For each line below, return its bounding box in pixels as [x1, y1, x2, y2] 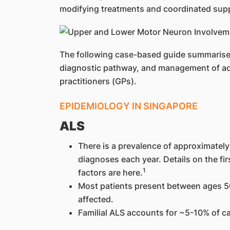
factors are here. [78, 167, 143, 178]
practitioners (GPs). [59, 76, 137, 87]
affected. [78, 194, 116, 205]
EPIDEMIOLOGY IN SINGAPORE [59, 101, 198, 112]
